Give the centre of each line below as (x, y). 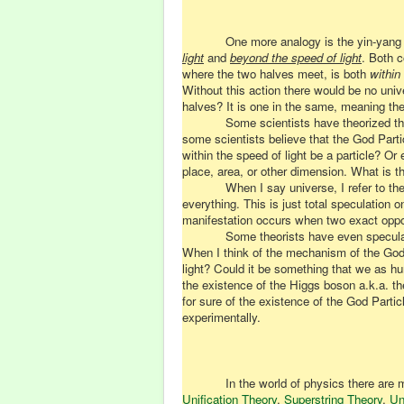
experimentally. (221, 317)
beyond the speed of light (296, 57)
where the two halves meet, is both (276, 73)
